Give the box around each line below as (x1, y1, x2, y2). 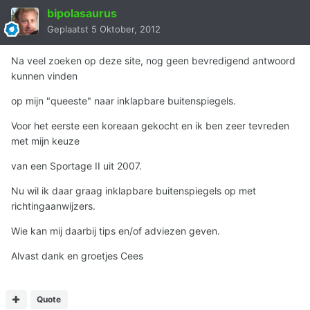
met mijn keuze (11, 135, 80, 147)
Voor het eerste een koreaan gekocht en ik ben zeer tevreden (11, 120, 289, 132)
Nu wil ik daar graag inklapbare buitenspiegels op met (11, 185, 256, 197)
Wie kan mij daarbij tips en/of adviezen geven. (11, 225, 220, 237)
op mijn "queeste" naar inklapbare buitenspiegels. (11, 95, 236, 107)
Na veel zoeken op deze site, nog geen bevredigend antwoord (11, 55, 295, 67)
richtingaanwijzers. (11, 200, 95, 212)
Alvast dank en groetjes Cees (11, 250, 143, 262)
